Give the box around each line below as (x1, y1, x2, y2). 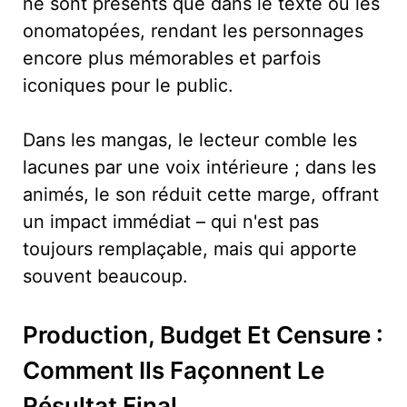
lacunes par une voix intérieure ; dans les (23, 155, 376, 178)
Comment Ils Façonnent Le (23, 355, 324, 384)
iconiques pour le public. (23, 74, 233, 96)
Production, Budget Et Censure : (23, 320, 383, 349)
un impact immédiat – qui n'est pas (23, 210, 319, 233)
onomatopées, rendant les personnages (23, 19, 363, 42)
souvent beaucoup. (23, 264, 188, 287)
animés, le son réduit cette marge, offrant (23, 183, 379, 205)
